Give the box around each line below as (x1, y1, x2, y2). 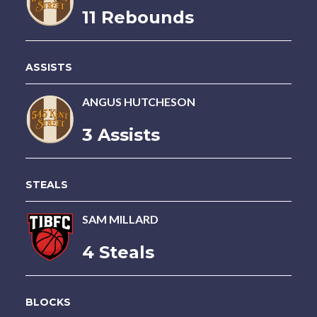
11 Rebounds (81, 7, 194, 28)
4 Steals (81, 242, 154, 263)
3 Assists (81, 125, 160, 145)
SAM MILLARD (81, 212, 158, 226)
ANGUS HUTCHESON (81, 95, 195, 108)
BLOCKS (25, 296, 71, 309)
